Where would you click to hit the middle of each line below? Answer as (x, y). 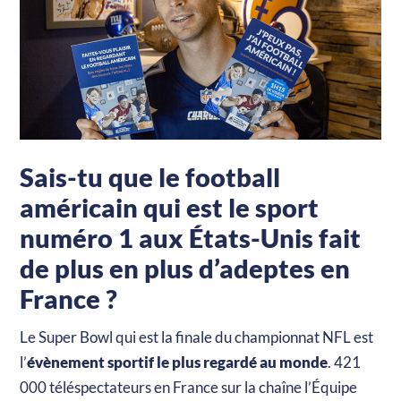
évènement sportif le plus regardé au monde (178, 362)
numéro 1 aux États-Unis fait (191, 237)
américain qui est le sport (170, 207)
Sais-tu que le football (150, 176)
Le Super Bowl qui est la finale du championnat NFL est (197, 337)
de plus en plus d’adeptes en (185, 268)
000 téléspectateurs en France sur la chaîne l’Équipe (189, 387)
